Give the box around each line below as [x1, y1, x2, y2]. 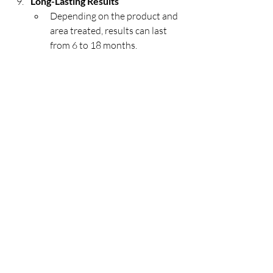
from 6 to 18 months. [50, 39, 137, 51]
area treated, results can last [50, 24, 169, 37]
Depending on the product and [50, 10, 180, 22]
